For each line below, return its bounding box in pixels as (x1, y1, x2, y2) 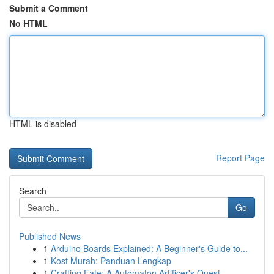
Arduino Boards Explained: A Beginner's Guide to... (51, 242, 248, 254)
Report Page (216, 152, 265, 164)
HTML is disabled (9, 117, 76, 130)
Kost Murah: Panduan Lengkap (51, 254, 171, 267)
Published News (19, 230, 81, 242)
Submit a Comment (9, 2, 88, 14)
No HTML (9, 17, 48, 29)
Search (19, 185, 46, 197)
